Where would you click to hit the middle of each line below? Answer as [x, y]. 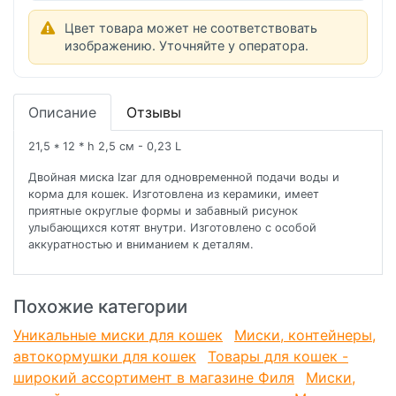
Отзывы [154, 113]
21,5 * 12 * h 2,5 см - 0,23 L [105, 147]
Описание [62, 113]
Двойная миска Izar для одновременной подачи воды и [184, 178]
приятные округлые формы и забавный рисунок [163, 211]
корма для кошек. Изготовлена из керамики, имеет [174, 194]
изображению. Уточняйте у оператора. [187, 46]
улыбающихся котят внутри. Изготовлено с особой [172, 228]
